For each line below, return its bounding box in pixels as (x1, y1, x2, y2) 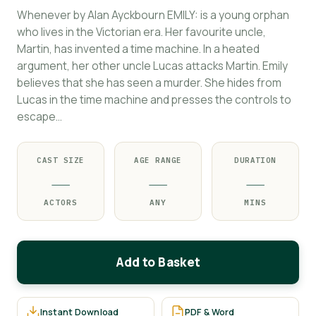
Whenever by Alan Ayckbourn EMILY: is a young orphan (17, 7, 289, 23)
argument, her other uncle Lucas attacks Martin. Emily (17, 58, 288, 73)
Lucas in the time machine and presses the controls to (17, 92, 291, 107)
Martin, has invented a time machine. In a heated (17, 41, 260, 56)
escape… (17, 109, 62, 124)
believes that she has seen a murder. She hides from (17, 75, 281, 90)
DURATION (234, 155, 276, 165)
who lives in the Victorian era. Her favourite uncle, (17, 24, 266, 39)
